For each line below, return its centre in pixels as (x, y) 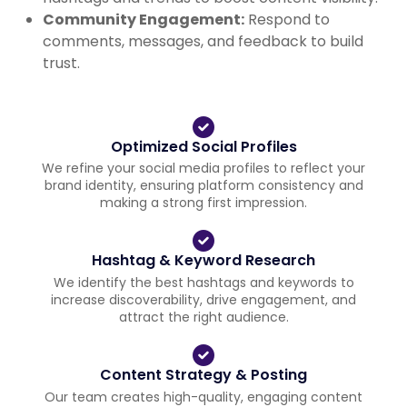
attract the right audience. (203, 318)
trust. (62, 63)
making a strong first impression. (203, 203)
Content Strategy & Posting (203, 375)
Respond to (288, 19)
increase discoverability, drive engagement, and (203, 300)
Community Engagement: (144, 19)
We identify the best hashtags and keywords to (203, 283)
